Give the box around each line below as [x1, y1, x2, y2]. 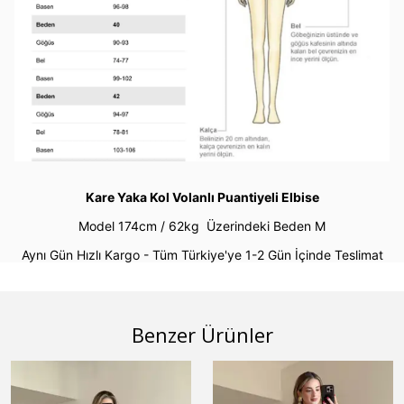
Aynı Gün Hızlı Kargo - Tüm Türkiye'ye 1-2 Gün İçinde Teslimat [21, 246, 383, 262]
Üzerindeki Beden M [207, 217, 326, 234]
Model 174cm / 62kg [78, 217, 207, 234]
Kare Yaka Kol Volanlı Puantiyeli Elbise [85, 188, 319, 205]
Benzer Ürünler [131, 320, 273, 348]
